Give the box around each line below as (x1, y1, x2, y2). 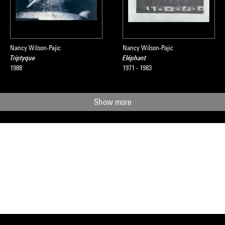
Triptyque (10, 54, 35, 62)
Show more (93, 96, 132, 107)
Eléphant (123, 54, 146, 62)
